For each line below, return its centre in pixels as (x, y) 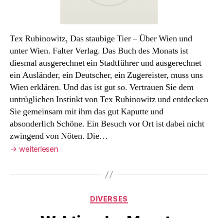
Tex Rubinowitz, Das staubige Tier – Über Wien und (101, 38)
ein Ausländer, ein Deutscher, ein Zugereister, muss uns (106, 75)
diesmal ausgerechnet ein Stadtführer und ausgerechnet (106, 63)
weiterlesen (37, 149)
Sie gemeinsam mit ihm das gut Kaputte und (87, 111)
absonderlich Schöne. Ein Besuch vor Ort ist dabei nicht (107, 124)
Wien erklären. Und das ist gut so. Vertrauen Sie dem (102, 87)
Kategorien (130, 197)
